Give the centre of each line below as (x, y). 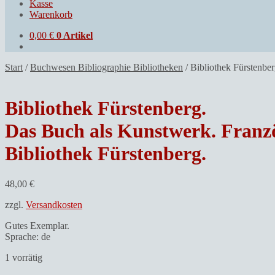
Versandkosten (54, 204)
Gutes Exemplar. (37, 225)
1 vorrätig (24, 257)
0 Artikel (75, 35)
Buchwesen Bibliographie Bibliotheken (107, 67)
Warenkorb (51, 14)
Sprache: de (28, 236)
